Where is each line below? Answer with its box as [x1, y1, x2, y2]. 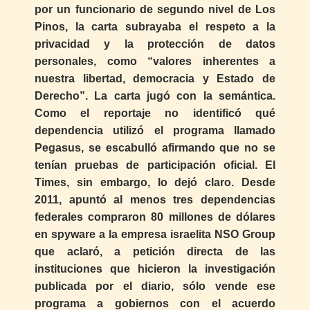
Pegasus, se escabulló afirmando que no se [35, 142, 275, 154]
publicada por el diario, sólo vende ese [35, 280, 275, 293]
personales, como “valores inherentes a [35, 55, 275, 68]
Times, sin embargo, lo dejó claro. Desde [35, 176, 275, 189]
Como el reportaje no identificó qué [35, 107, 275, 120]
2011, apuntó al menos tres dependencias [35, 194, 275, 206]
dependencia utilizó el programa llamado [35, 125, 275, 137]
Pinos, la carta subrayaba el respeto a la [35, 21, 275, 33]
